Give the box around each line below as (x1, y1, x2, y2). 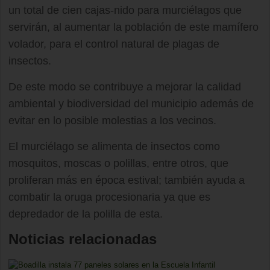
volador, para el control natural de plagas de (8, 38, 219, 50)
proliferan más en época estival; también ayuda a (8, 174, 245, 186)
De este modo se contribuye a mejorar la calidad (8, 81, 241, 93)
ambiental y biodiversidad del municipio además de (8, 98, 254, 110)
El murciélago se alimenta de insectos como (8, 140, 220, 152)
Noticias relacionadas (8, 231, 157, 247)
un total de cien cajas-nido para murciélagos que (8, 4, 242, 16)
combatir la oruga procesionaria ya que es (8, 191, 210, 203)
